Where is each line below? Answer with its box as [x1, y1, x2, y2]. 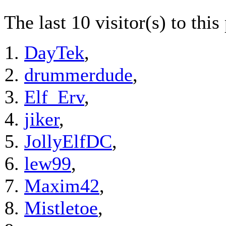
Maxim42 [24, 175, 99, 197]
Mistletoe [24, 197, 98, 219]
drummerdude [24, 64, 133, 86]
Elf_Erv [24, 86, 84, 108]
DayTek [24, 42, 84, 64]
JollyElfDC [24, 131, 112, 152]
